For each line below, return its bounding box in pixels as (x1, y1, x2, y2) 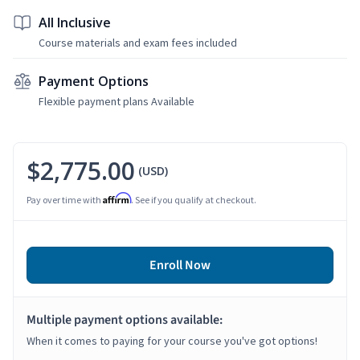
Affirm (103, 191, 131, 204)
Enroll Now (149, 256, 211, 274)
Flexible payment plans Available (39, 93, 194, 108)
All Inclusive (39, 13, 111, 31)
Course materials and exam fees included (39, 35, 237, 50)
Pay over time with (27, 193, 103, 206)
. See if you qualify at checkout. (131, 193, 256, 206)
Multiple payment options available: (27, 310, 223, 329)
